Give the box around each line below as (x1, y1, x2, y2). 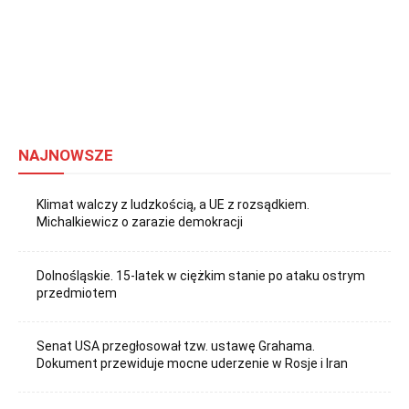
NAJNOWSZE (18, 146, 113, 165)
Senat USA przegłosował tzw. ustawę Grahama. (37, 338, 316, 353)
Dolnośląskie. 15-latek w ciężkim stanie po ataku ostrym (37, 267, 366, 283)
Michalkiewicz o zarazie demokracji (37, 215, 244, 230)
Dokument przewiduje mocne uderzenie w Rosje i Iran (37, 355, 349, 371)
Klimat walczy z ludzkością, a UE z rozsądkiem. (37, 197, 310, 213)
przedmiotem (37, 285, 118, 300)
